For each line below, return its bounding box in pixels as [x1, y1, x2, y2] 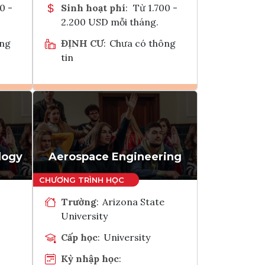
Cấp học [61, 231, 98, 243]
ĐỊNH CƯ [61, 37, 104, 49]
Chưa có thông [109, 37, 176, 49]
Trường [61, 195, 96, 208]
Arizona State [102, 195, 165, 208]
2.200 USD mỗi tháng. [61, 15, 159, 28]
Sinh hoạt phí [61, 1, 125, 14]
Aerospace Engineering [49, 150, 182, 163]
